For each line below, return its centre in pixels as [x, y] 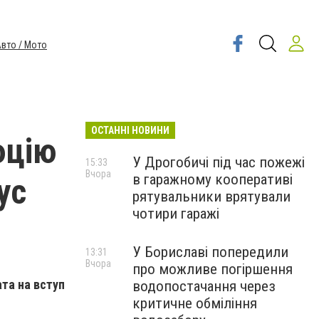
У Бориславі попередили [210, 252]
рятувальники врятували [211, 197]
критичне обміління [195, 303]
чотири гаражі [176, 214]
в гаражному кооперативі [213, 179]
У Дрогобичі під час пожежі [219, 162]
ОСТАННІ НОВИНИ [130, 130]
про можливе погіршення [213, 269]
